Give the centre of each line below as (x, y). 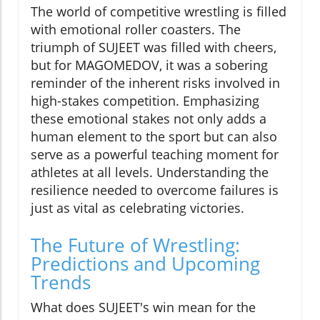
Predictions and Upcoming (145, 264)
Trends (61, 282)
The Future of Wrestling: (135, 245)
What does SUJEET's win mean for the (143, 307)
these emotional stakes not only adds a (149, 119)
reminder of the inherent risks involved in (155, 83)
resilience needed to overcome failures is (155, 190)
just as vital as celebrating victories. (137, 208)
